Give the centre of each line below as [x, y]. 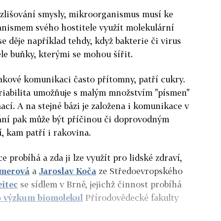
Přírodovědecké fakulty [131, 197]
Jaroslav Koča [68, 171]
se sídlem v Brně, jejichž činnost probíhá [100, 184]
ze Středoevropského [139, 171]
